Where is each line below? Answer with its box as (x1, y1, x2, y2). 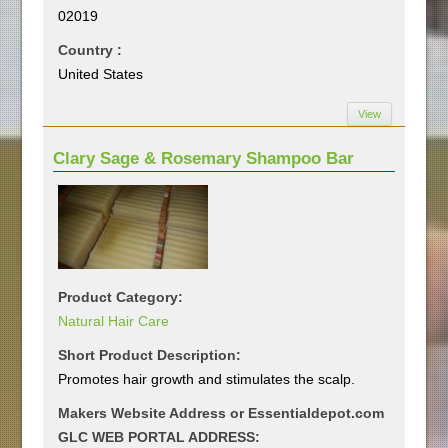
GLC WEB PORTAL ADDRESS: (58, 428, 261, 445)
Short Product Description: (58, 346, 242, 363)
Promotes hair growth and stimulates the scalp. (58, 370, 356, 387)
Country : (58, 41, 123, 58)
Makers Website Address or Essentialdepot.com (58, 404, 385, 421)
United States (58, 65, 144, 82)
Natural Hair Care (58, 312, 170, 329)
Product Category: (58, 288, 184, 305)
